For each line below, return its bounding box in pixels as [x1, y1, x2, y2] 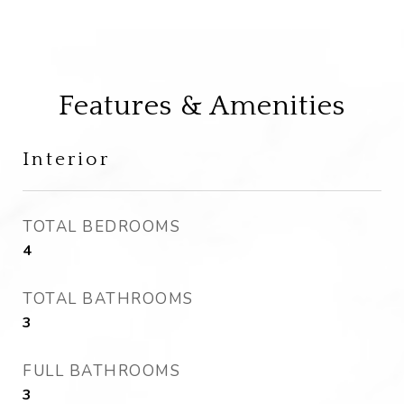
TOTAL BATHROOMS [23, 289, 194, 309]
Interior [23, 149, 110, 170]
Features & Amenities [59, 90, 345, 122]
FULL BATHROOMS [23, 361, 180, 381]
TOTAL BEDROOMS [23, 216, 180, 237]
